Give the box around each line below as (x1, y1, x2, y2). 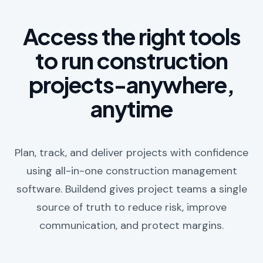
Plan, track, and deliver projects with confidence (15, 146, 248, 160)
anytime (90, 95, 173, 123)
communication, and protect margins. (39, 218, 224, 233)
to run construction (35, 46, 228, 75)
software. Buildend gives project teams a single (16, 182, 247, 197)
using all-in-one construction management (26, 164, 237, 178)
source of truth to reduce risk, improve (36, 200, 227, 215)
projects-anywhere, (29, 70, 234, 99)
